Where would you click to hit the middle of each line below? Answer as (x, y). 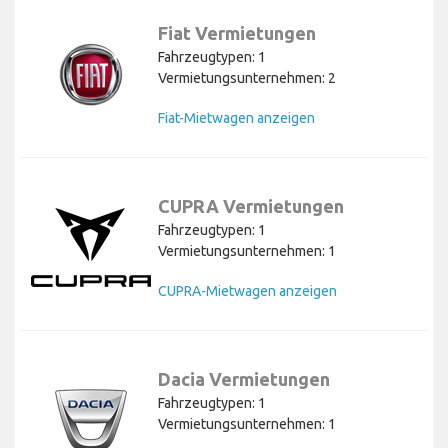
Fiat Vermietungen (237, 32)
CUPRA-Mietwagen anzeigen (247, 290)
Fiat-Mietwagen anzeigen (236, 117)
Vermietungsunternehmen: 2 (247, 77)
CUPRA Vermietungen (251, 205)
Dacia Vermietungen (244, 378)
